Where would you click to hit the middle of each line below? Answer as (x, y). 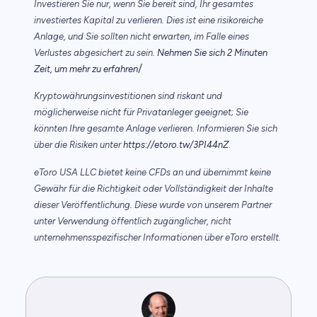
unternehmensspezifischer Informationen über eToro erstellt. (157, 238)
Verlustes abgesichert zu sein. (96, 53)
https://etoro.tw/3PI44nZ (176, 145)
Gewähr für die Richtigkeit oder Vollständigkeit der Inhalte (154, 189)
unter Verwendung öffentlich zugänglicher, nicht (133, 221)
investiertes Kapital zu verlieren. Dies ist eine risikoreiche (149, 21)
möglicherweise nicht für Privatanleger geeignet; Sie (141, 113)
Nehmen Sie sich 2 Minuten (212, 53)
